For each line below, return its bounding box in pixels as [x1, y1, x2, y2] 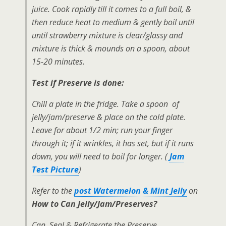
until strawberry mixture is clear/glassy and [32, 29, 183, 41]
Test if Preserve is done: [32, 77, 124, 88]
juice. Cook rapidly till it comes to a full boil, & [32, 3, 191, 15]
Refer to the [32, 185, 74, 196]
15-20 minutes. [32, 55, 85, 67]
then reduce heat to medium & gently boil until [32, 16, 194, 28]
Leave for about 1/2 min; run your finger [32, 124, 173, 136]
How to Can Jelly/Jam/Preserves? [32, 198, 157, 209]
